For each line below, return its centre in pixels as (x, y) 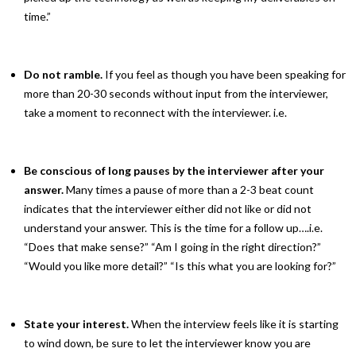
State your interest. (76, 323)
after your (298, 170)
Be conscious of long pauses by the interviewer (146, 170)
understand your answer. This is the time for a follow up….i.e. (173, 227)
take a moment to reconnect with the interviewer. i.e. (155, 112)
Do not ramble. (63, 74)
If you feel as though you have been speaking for (224, 74)
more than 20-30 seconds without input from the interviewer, (176, 93)
